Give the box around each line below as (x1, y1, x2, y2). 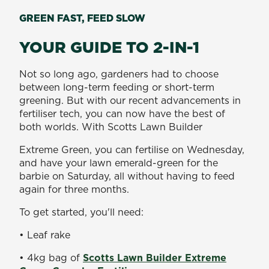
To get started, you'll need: (19, 205, 147, 219)
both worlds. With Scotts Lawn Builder (19, 119, 208, 133)
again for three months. (19, 182, 132, 196)
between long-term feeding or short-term (19, 80, 214, 94)
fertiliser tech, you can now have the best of (19, 106, 225, 120)
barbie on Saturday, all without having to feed (19, 169, 235, 183)
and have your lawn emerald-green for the (19, 156, 218, 169)
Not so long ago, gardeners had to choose (19, 67, 219, 80)
